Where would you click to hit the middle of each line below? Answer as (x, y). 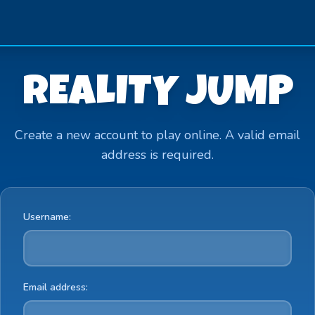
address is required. (157, 155)
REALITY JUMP (157, 96)
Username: (47, 217)
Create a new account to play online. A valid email (157, 135)
